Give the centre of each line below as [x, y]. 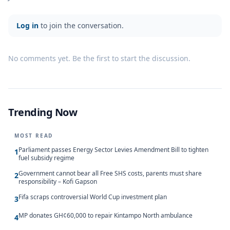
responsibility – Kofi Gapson [58, 181]
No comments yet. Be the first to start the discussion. [99, 58]
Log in [27, 25]
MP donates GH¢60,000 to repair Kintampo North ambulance [106, 215]
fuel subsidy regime [46, 158]
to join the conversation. [81, 25]
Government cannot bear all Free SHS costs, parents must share [110, 173]
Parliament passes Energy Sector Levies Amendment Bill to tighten [113, 149]
